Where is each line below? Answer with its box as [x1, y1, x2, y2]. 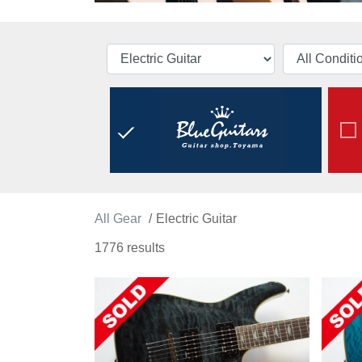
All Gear [95, 212, 141, 226]
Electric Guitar [156, 212, 237, 226]
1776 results [95, 241, 165, 255]
